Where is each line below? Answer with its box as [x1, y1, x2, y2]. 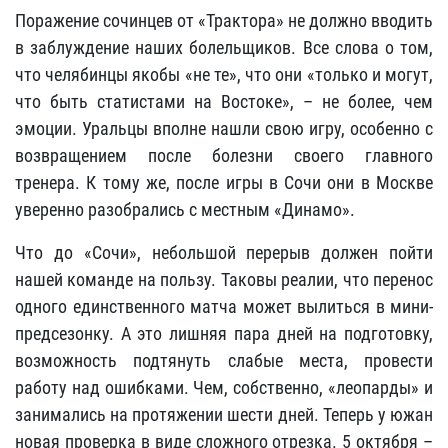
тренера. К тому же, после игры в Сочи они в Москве [15, 172, 433, 193]
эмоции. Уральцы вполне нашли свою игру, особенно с [15, 118, 433, 139]
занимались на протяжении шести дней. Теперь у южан [15, 404, 433, 425]
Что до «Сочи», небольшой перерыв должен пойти [15, 242, 433, 263]
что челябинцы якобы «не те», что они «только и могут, [15, 64, 433, 85]
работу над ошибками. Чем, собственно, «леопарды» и [15, 377, 433, 398]
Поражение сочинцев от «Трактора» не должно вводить [15, 10, 433, 31]
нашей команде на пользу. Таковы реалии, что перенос [15, 269, 433, 290]
